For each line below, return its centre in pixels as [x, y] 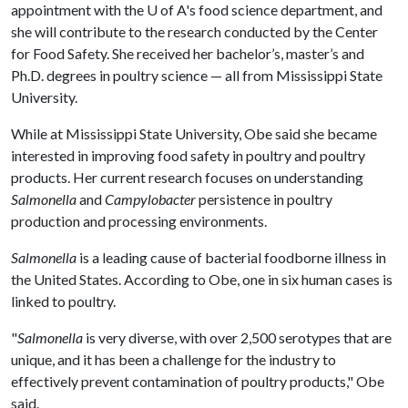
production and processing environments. [139, 221]
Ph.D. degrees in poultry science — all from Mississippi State [197, 75]
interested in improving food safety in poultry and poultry [188, 155]
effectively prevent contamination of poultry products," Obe [198, 381]
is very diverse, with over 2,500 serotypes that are [237, 337]
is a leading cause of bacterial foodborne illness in [233, 257]
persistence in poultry [265, 199]
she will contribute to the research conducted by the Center [194, 31]
